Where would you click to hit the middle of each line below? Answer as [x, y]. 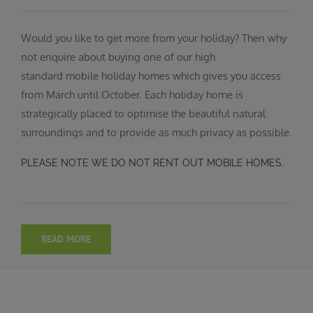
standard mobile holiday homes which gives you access [151, 76]
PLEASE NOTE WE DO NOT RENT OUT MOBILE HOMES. [152, 163]
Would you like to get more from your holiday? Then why [154, 38]
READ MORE [66, 239]
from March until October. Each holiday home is [132, 95]
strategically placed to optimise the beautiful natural [143, 114]
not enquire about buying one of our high [118, 57]
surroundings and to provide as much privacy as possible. [156, 133]
